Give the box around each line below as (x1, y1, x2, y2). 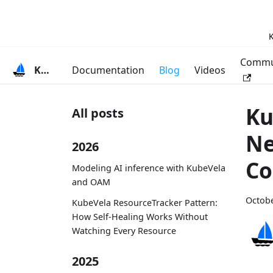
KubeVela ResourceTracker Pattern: (72, 196, 218, 208)
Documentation (71, 63, 144, 77)
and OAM (72, 175, 110, 188)
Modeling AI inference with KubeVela (72, 161, 225, 174)
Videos (194, 63, 225, 77)
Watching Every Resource (72, 224, 176, 236)
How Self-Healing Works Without (72, 210, 208, 222)
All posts (72, 105, 124, 121)
